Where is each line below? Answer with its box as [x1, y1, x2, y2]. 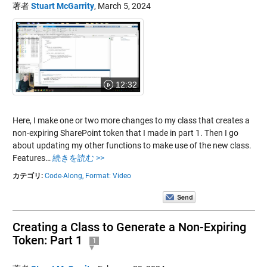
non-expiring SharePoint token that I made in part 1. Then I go [12, 128, 238, 138]
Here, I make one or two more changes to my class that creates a [12, 115, 250, 125]
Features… [12, 153, 52, 163]
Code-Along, [44, 171, 83, 180]
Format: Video [85, 171, 131, 180]
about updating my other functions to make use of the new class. [12, 140, 252, 150]
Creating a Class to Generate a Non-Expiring [12, 219, 246, 234]
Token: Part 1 [12, 232, 82, 247]
